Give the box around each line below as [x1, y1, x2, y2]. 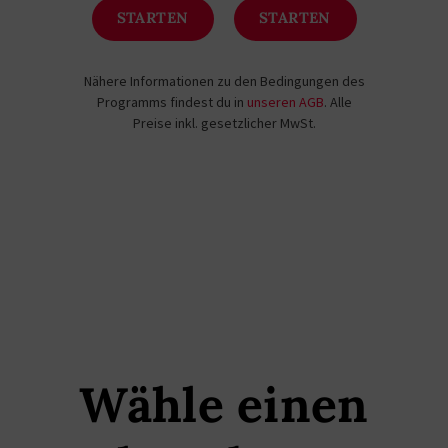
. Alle [323, 93, 352, 111]
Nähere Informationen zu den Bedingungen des [83, 72, 365, 90]
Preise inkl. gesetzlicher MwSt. [132, 114, 316, 132]
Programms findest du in [96, 93, 247, 111]
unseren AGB [246, 93, 324, 111]
